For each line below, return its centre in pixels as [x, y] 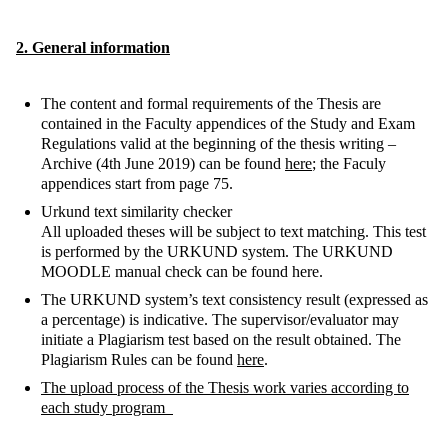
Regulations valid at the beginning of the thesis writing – [218, 143]
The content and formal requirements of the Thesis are [211, 103]
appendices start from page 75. [137, 183]
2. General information [93, 47]
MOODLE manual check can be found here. [182, 271]
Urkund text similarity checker [136, 211]
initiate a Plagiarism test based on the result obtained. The [221, 339]
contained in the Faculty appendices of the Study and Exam [228, 123]
